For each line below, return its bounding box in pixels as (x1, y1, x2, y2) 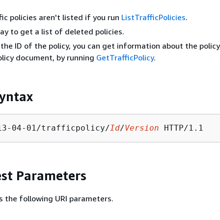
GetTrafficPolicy (96, 53, 154, 62)
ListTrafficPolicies (121, 12, 186, 22)
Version (125, 123, 159, 133)
